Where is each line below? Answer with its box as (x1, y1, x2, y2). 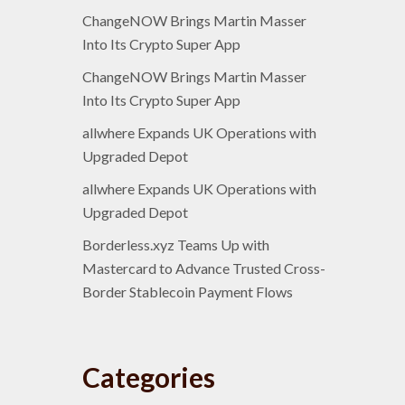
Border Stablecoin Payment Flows (82, 283, 293, 300)
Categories (82, 361, 215, 393)
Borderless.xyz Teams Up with (82, 236, 269, 253)
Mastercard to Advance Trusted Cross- (82, 259, 325, 277)
